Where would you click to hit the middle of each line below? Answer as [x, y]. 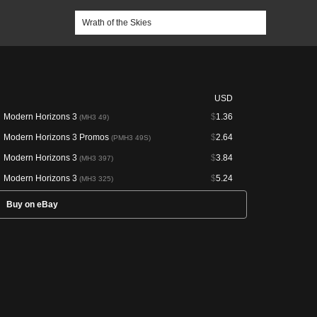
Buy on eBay [32, 204]
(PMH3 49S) [131, 138]
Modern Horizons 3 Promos [57, 137]
